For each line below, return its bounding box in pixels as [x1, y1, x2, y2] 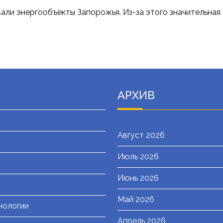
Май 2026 [117, 195, 154, 205]
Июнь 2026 [117, 173, 159, 183]
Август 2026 [117, 130, 165, 140]
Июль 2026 [117, 152, 159, 162]
